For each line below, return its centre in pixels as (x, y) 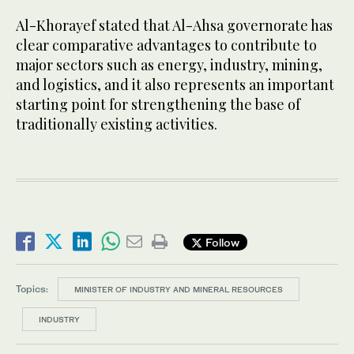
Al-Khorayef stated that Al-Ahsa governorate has (174, 26)
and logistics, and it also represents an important (175, 85)
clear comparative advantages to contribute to (166, 45)
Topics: (32, 289)
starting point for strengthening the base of (158, 105)
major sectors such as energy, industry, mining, (169, 65)
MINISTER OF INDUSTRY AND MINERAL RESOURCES (179, 290)
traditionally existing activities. (117, 124)
